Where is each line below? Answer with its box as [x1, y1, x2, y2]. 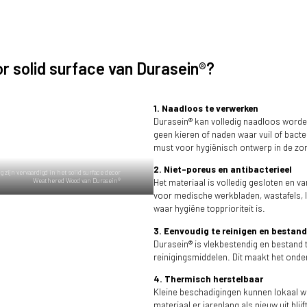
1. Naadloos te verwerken [153, 103, 258, 114]
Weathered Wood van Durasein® [33, 176, 121, 185]
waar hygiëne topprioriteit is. [153, 203, 265, 214]
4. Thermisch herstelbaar [153, 273, 263, 284]
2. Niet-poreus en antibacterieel [153, 164, 292, 175]
